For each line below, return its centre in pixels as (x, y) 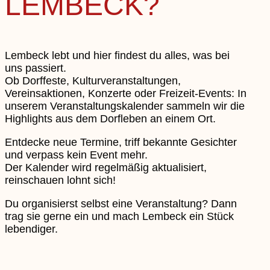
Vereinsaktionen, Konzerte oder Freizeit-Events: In (126, 94)
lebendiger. (31, 229)
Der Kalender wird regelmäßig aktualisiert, (106, 168)
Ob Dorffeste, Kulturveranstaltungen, (93, 81)
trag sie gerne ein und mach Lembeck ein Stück (119, 217)
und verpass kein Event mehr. (76, 155)
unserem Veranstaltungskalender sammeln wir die (125, 106)
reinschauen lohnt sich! (60, 181)
